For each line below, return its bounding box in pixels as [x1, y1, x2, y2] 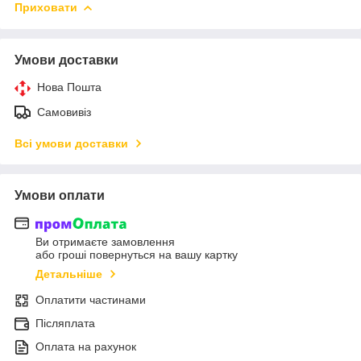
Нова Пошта [37, 80, 102, 93]
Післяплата [35, 317, 95, 330]
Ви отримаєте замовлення [35, 235, 175, 249]
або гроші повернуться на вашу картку [35, 248, 238, 262]
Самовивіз [37, 105, 91, 118]
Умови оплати [15, 188, 105, 202]
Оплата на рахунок [35, 340, 136, 354]
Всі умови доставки [15, 136, 128, 150]
